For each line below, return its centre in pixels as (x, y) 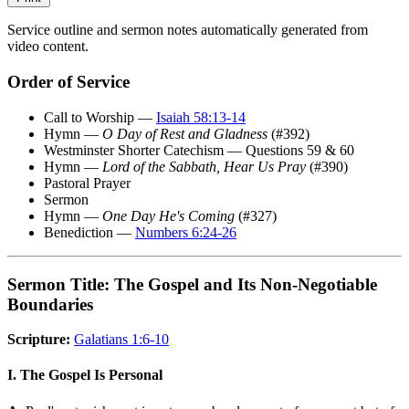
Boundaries (50, 304)
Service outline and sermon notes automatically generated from (188, 30)
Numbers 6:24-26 (186, 232)
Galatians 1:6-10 (121, 340)
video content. (48, 47)
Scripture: (39, 340)
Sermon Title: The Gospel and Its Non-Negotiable (192, 284)
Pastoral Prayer (87, 183)
